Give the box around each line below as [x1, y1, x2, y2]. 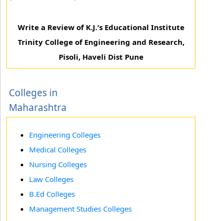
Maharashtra [9, 101, 67, 114]
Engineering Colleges [29, 130, 101, 140]
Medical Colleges [29, 145, 86, 154]
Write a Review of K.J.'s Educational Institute [17, 22, 184, 32]
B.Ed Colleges [29, 189, 75, 199]
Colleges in [9, 86, 58, 99]
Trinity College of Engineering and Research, [17, 37, 184, 47]
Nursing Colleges [29, 159, 87, 169]
